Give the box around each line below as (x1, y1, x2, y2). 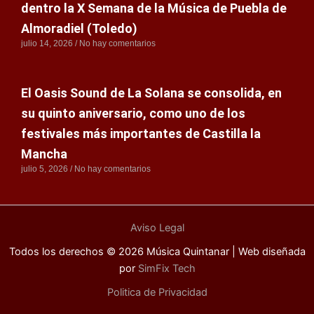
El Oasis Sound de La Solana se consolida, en (21, 85, 282, 100)
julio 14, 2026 (21, 38, 75, 48)
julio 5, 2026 (21, 163, 70, 174)
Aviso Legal (130, 221, 184, 234)
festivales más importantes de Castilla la (21, 125, 261, 141)
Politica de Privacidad (107, 286, 207, 299)
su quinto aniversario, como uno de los (21, 105, 245, 121)
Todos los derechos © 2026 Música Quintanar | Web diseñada (8, 245, 306, 258)
